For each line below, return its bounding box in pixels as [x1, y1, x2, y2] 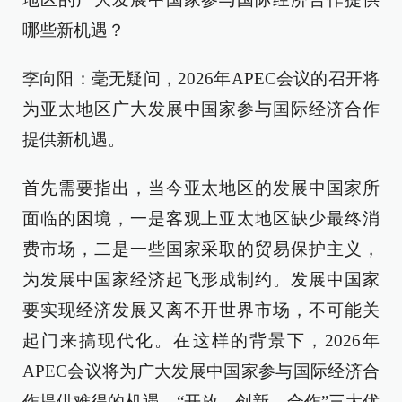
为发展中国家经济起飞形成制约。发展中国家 [22, 269, 380, 289]
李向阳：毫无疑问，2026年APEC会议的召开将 [22, 68, 380, 88]
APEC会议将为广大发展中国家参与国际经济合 [22, 361, 380, 380]
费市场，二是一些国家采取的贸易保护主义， [22, 239, 380, 258]
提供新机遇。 [22, 129, 125, 149]
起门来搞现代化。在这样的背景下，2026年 [22, 330, 380, 350]
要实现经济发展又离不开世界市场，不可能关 [22, 300, 380, 319]
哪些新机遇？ [22, 20, 125, 39]
